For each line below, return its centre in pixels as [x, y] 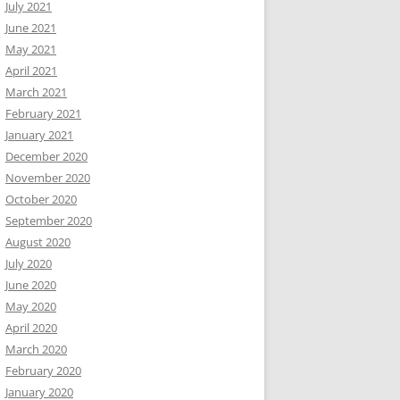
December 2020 [46, 156]
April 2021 [31, 71]
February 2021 [43, 113]
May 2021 [31, 49]
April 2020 [31, 328]
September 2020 [49, 221]
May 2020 [31, 306]
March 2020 [36, 349]
